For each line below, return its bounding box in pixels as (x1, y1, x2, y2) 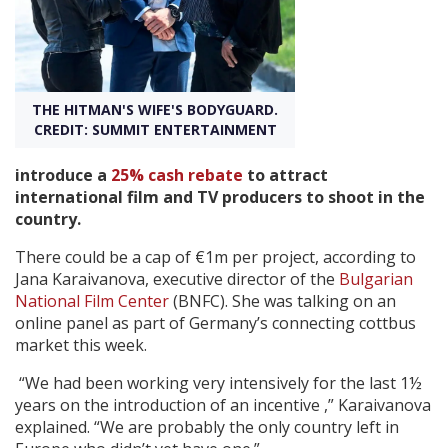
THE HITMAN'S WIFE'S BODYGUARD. (32, 99, 278, 119)
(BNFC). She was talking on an (169, 289, 396, 312)
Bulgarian (339, 267, 413, 290)
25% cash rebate (111, 163, 243, 186)
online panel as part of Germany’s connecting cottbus (15, 311, 416, 334)
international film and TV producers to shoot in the (15, 185, 425, 208)
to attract (243, 163, 328, 186)
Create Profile (23, 39, 161, 67)
